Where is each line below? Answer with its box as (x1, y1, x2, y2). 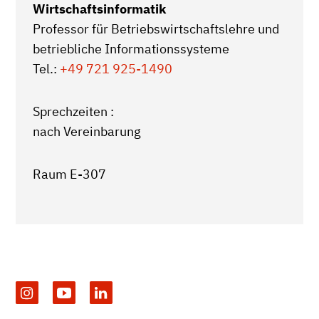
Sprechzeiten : (33, 103, 114, 120)
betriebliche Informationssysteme (33, 41, 229, 57)
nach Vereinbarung (33, 123, 141, 140)
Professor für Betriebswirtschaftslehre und (33, 21, 279, 37)
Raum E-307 (33, 166, 106, 182)
